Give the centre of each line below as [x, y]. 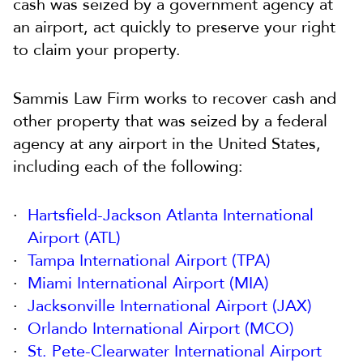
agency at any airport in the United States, [167, 144]
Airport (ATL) [74, 238]
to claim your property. [97, 50]
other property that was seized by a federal [170, 122]
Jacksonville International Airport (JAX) [170, 306]
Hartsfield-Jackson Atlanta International [171, 216]
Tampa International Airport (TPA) [149, 261]
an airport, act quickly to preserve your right [174, 28]
